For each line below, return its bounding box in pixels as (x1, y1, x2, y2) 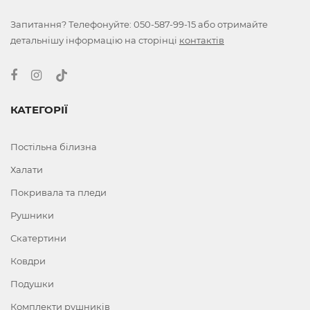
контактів (179, 34, 224, 46)
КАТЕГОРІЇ (10, 103, 68, 117)
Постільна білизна (10, 141, 97, 153)
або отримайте (196, 18, 268, 30)
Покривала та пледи (10, 187, 107, 199)
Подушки (10, 278, 54, 290)
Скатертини (10, 232, 66, 244)
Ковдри (10, 255, 46, 267)
